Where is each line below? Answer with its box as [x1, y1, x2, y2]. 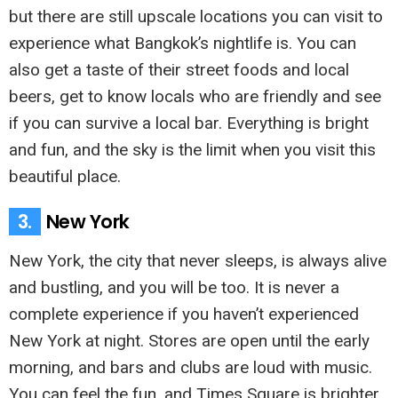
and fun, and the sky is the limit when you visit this [9, 139, 376, 160]
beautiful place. [9, 165, 121, 187]
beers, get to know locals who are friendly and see [9, 85, 381, 107]
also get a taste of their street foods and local [9, 59, 349, 80]
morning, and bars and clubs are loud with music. [9, 356, 372, 378]
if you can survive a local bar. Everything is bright [9, 112, 369, 133]
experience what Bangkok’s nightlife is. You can [9, 32, 356, 53]
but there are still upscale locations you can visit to [9, 5, 383, 27]
